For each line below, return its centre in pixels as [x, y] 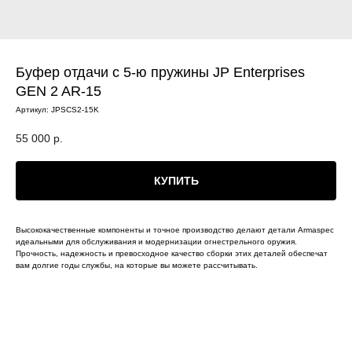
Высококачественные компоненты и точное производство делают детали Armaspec [175, 229]
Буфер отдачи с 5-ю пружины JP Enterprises [160, 72]
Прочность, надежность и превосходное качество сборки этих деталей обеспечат [172, 253]
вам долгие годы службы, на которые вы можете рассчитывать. [137, 265]
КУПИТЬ [176, 180]
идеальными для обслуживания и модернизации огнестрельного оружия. [156, 241]
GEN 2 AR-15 [59, 91]
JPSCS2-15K [75, 110]
